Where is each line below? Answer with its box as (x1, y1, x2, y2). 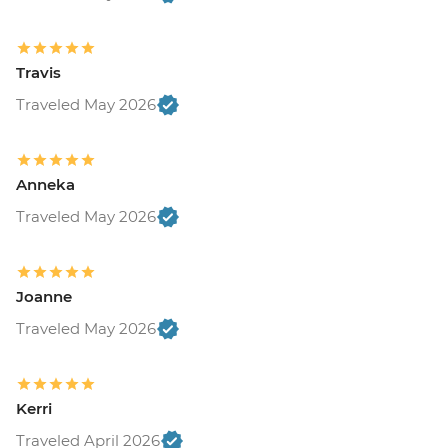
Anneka (16, 174, 75, 194)
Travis (16, 62, 61, 82)
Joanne (16, 286, 72, 306)
